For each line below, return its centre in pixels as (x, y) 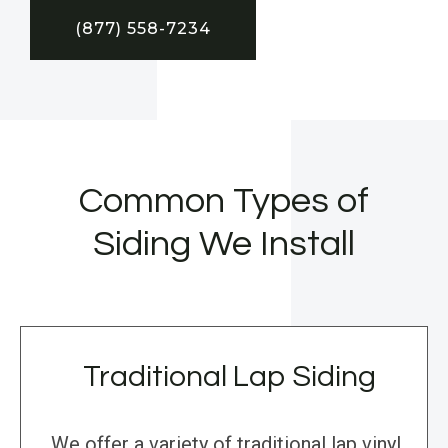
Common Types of (224, 201)
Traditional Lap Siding (229, 377)
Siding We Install (224, 244)
